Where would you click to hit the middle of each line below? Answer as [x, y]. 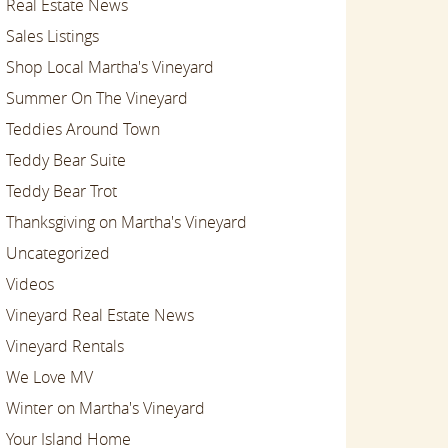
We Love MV [49, 376]
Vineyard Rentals [65, 345]
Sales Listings [52, 35]
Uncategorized [58, 252]
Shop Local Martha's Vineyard [110, 66]
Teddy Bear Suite [66, 159]
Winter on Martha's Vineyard [105, 407]
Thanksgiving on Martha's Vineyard [126, 221]
